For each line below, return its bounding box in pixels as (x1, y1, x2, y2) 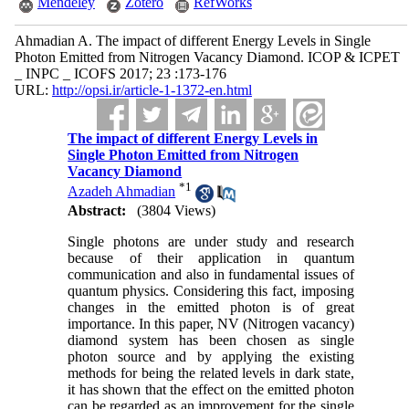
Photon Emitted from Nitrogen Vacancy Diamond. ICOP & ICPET (14, 49, 400, 65)
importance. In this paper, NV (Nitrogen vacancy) (68, 315, 354, 331)
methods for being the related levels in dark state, (68, 364, 354, 381)
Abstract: (68, 202, 127, 218)
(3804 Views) (137, 202, 216, 218)
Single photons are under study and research (68, 233, 354, 249)
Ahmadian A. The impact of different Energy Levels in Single (14, 33, 371, 48)
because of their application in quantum (68, 249, 354, 266)
